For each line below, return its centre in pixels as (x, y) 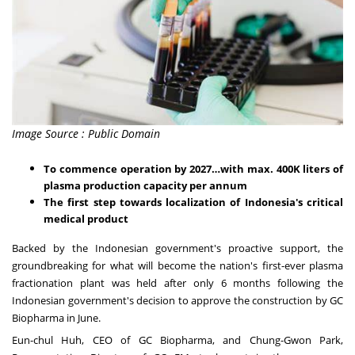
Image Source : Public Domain (86, 133)
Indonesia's (273, 202)
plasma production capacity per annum (145, 185)
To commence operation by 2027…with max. (160, 168)
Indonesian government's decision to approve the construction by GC (177, 300)
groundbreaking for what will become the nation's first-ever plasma (177, 265)
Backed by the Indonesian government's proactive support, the (177, 248)
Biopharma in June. (56, 317)
